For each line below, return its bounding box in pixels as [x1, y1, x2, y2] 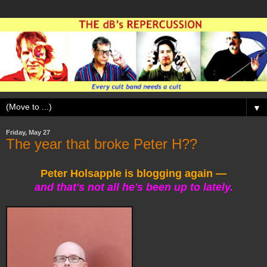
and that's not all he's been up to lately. [34, 181, 233, 194]
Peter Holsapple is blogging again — [41, 167, 226, 180]
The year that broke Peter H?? [6, 136, 197, 153]
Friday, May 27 [6, 129, 50, 136]
